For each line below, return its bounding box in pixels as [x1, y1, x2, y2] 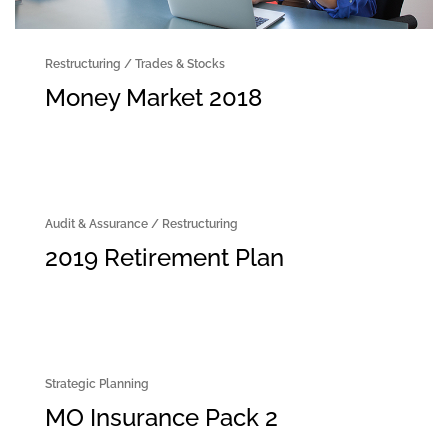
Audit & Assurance [45, 217, 148, 232]
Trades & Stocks [135, 57, 225, 72]
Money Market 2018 [45, 83, 262, 113]
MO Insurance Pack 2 [45, 403, 278, 433]
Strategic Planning [45, 377, 149, 392]
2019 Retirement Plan [45, 243, 284, 273]
